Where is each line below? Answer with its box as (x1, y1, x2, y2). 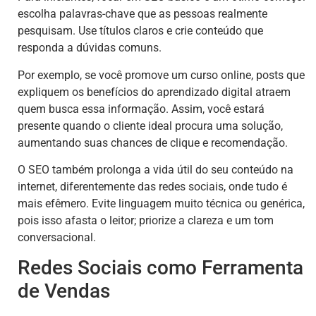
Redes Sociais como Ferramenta (18, 256, 303, 280)
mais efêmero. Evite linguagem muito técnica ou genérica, (18, 196, 305, 210)
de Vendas (18, 279, 110, 303)
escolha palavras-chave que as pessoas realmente (18, 7, 267, 21)
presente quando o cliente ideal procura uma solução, (18, 119, 283, 133)
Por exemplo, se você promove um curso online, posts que (18, 68, 305, 82)
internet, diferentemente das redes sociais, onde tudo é (18, 179, 287, 193)
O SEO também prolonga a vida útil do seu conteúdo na (18, 162, 293, 176)
